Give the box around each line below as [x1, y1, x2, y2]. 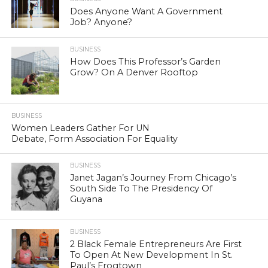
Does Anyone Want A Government [70, 5, 223, 17]
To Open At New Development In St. [70, 249, 233, 261]
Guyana [70, 194, 103, 205]
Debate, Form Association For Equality [11, 133, 178, 145]
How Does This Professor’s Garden [70, 56, 221, 68]
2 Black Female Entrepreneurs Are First [70, 239, 242, 250]
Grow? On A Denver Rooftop [70, 67, 199, 78]
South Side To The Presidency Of [70, 183, 213, 194]
